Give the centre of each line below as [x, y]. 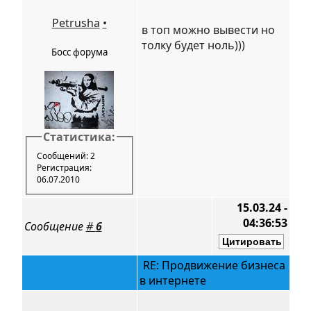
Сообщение [55, 226]
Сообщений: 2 [66, 155]
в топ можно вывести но [208, 30]
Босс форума [79, 52]
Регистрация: [64, 167]
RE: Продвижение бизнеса [212, 265]
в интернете [173, 280]
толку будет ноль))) [193, 45]
